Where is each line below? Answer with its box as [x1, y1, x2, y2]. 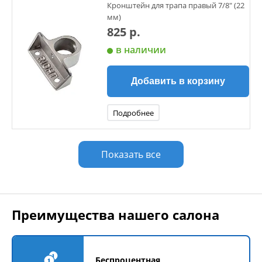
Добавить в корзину [131, 76, 225, 86]
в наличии [116, 43, 166, 56]
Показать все [101, 148, 161, 161]
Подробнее [113, 108, 154, 118]
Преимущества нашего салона [12, 206, 219, 223]
